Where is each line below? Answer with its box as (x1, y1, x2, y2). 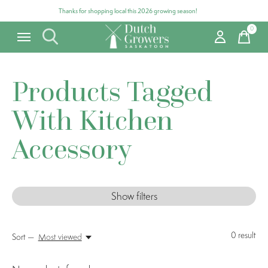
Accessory (12, 130, 132, 166)
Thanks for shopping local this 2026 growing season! (59, 7, 197, 15)
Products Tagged (12, 73, 212, 109)
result (236, 230, 256, 240)
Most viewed (38, 232, 82, 242)
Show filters (111, 190, 157, 203)
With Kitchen (12, 102, 173, 138)
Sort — (12, 232, 34, 242)
